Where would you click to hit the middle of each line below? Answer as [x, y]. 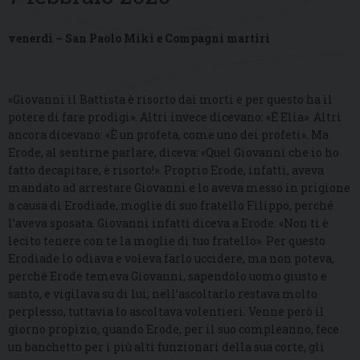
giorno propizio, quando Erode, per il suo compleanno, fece [174, 329]
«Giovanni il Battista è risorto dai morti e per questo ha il [170, 100]
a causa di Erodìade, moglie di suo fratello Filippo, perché [171, 206]
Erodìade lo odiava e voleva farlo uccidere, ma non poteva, [171, 259]
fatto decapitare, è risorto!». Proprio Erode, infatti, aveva [166, 170]
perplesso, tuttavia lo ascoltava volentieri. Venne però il [166, 312]
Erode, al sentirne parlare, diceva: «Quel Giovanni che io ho [174, 153]
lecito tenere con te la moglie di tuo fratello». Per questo [167, 241]
